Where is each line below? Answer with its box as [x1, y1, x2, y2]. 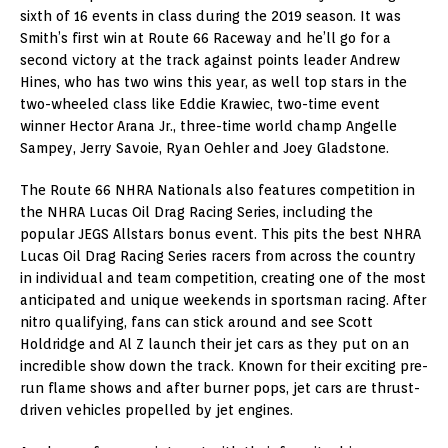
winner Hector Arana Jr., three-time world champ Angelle [20, 117, 397, 134]
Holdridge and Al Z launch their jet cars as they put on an [20, 335, 409, 352]
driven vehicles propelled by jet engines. [20, 401, 293, 418]
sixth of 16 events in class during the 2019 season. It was [20, 7, 401, 24]
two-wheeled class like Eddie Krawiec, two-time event [20, 95, 380, 112]
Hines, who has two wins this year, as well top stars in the [20, 73, 407, 90]
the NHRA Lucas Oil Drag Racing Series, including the [20, 203, 373, 220]
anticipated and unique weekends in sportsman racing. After [20, 291, 426, 308]
